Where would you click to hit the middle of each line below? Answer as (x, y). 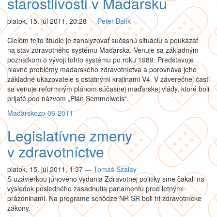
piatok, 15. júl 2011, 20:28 (47, 21)
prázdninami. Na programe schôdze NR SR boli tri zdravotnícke (104, 198)
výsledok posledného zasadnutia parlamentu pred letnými (95, 188)
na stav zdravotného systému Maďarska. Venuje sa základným (103, 50)
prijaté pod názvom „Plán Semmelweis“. (68, 98)
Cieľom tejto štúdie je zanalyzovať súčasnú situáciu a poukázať (103, 40)
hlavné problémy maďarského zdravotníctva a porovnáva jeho (102, 69)
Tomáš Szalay (115, 169)
